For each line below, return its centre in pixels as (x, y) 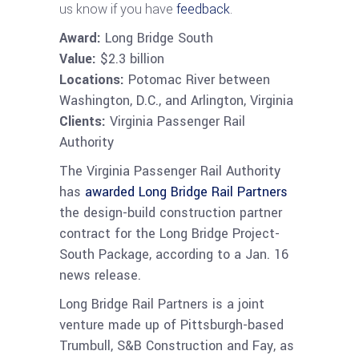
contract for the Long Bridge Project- (169, 233)
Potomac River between (197, 79)
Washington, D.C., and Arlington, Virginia (176, 100)
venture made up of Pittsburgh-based (171, 325)
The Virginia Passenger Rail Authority (170, 171)
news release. (102, 275)
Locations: (92, 79)
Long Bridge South (159, 38)
